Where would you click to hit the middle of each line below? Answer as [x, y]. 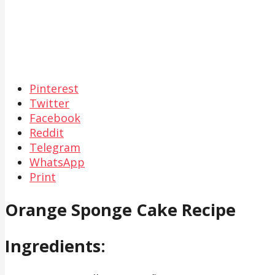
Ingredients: [55, 246]
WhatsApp [57, 162]
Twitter [49, 103]
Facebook [55, 118]
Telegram [55, 148]
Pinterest [54, 89]
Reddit [47, 133]
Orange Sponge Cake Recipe [120, 209]
